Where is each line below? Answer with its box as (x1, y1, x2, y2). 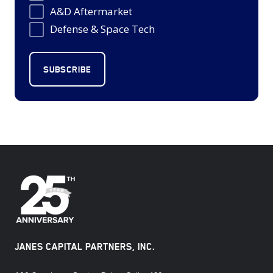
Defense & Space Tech (49, 22, 155, 37)
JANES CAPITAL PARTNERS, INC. (15, 240, 155, 252)
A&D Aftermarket (49, 4, 132, 19)
